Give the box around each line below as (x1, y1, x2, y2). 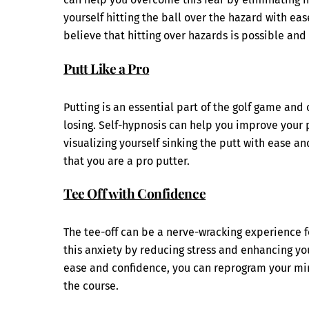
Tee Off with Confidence (63, 184, 206, 203)
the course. (63, 279, 119, 293)
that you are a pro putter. (63, 154, 190, 168)
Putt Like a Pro (63, 59, 150, 77)
